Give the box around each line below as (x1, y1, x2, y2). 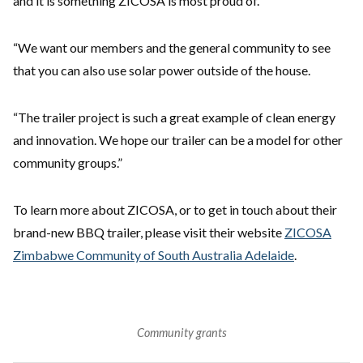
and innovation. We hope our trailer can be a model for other (13, 132, 343, 148)
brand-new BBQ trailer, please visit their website (13, 224, 284, 241)
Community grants (136, 326, 227, 340)
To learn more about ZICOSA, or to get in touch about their (13, 202, 337, 218)
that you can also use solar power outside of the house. (13, 62, 315, 79)
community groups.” (13, 155, 127, 171)
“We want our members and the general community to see (13, 40, 331, 56)
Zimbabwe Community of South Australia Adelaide (13, 247, 294, 263)
